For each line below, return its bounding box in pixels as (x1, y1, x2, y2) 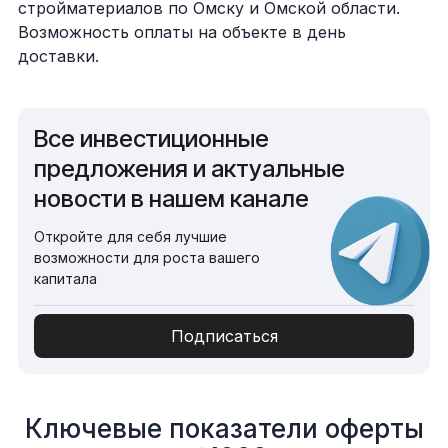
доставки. (18, 46, 99, 66)
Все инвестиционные (34, 124, 269, 153)
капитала (34, 270, 97, 287)
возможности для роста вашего (34, 249, 260, 266)
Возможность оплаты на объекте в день (18, 22, 346, 42)
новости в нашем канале (34, 184, 309, 213)
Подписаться (170, 326, 278, 346)
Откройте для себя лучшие (34, 228, 227, 245)
